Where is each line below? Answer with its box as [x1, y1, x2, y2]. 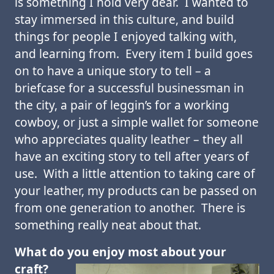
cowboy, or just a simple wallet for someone [15, 114, 259, 130]
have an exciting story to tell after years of [15, 148, 249, 165]
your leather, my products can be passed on [15, 182, 257, 199]
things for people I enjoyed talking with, [15, 28, 237, 45]
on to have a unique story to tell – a [15, 62, 211, 79]
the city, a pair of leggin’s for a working [15, 97, 229, 113]
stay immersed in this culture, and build [15, 11, 234, 28]
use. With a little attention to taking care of [15, 165, 255, 182]
